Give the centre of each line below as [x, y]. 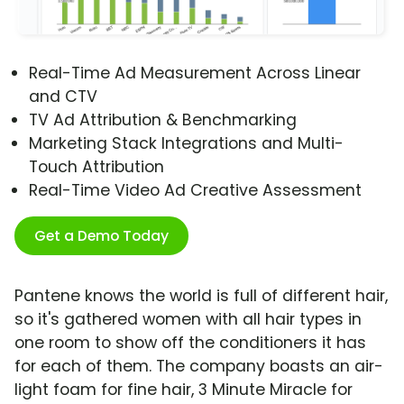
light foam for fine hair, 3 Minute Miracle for [184, 390]
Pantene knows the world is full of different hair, [201, 296]
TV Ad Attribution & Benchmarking [163, 120]
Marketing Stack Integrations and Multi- [186, 144]
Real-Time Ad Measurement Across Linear [195, 73]
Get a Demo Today [101, 236]
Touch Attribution [96, 167]
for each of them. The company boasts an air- [199, 367]
